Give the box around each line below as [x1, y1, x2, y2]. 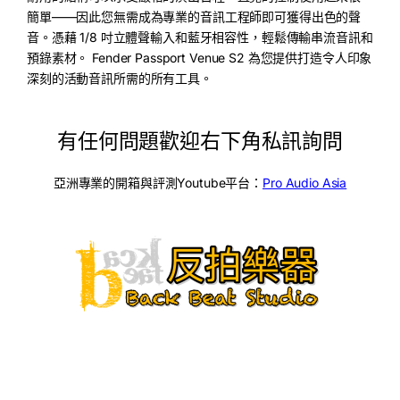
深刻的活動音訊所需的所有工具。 [27, 70, 212, 86]
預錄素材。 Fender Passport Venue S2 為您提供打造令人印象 [27, 49, 372, 65]
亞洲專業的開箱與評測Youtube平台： [53, 174, 263, 190]
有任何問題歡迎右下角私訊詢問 [56, 128, 344, 154]
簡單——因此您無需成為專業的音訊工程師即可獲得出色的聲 [27, 8, 362, 24]
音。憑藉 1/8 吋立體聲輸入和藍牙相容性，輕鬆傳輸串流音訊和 [27, 29, 373, 45]
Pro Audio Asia [262, 174, 347, 190]
